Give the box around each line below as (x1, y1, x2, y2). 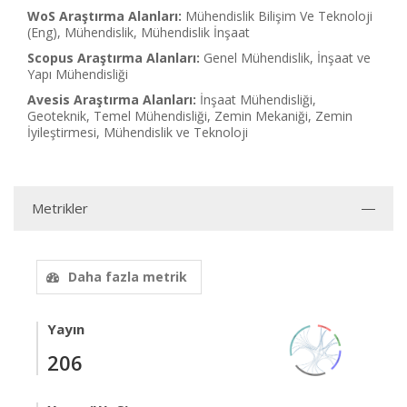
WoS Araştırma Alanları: (27, 7, 182, 25)
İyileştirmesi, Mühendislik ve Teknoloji (27, 124, 248, 141)
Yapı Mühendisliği (27, 65, 128, 83)
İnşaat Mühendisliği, (200, 91, 316, 108)
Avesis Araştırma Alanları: (27, 91, 196, 108)
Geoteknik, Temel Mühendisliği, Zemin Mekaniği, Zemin (27, 107, 352, 124)
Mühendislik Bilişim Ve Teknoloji (185, 7, 372, 25)
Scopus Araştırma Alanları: (27, 49, 200, 66)
